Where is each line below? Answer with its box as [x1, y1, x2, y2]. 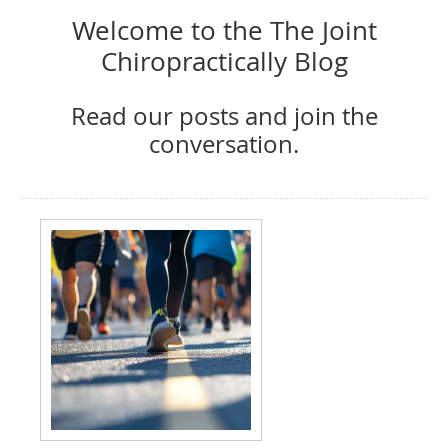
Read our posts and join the [70, 100, 378, 132]
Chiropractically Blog [100, 44, 348, 79]
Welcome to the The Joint [71, 13, 377, 48]
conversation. [149, 128, 299, 160]
